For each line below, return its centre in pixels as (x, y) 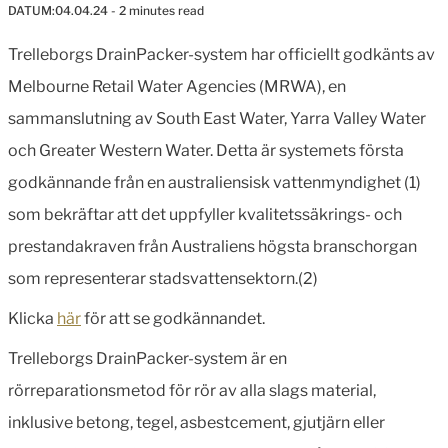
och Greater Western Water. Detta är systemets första (206, 150)
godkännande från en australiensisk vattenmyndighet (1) (214, 182)
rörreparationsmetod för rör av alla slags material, (192, 390)
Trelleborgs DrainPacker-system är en (147, 358)
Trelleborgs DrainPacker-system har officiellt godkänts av (221, 54)
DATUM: (31, 10)
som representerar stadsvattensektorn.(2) (163, 278)
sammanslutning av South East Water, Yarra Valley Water (217, 118)
